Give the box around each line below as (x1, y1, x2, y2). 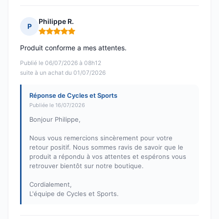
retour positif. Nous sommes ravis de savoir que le (29, 143, 183, 152)
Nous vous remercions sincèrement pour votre (29, 134, 173, 142)
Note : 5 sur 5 (38, 30, 85, 40)
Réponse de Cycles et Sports (29, 91, 117, 100)
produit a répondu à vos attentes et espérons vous (29, 153, 186, 161)
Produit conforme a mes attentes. (20, 44, 127, 52)
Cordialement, (29, 180, 72, 189)
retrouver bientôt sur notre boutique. (29, 162, 144, 170)
